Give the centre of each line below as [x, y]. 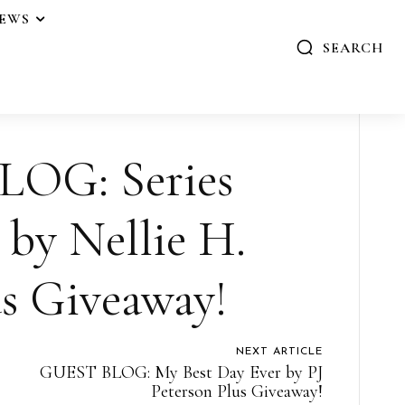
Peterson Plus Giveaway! [236, 391]
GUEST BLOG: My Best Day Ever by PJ [181, 372]
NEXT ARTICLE [279, 351]
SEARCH [353, 47]
